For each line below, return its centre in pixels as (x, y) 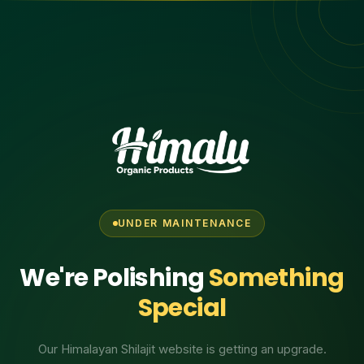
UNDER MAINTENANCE (184, 223)
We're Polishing (114, 277)
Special (182, 308)
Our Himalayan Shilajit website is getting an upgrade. (182, 349)
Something (276, 277)
